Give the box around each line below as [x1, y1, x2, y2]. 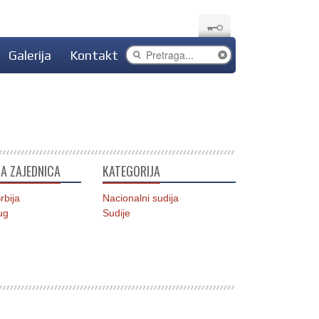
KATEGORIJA [102, 162, 160, 180]
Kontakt [70, 48, 118, 63]
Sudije [102, 207, 130, 219]
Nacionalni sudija [102, 192, 179, 204]
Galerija [9, 48, 51, 63]
